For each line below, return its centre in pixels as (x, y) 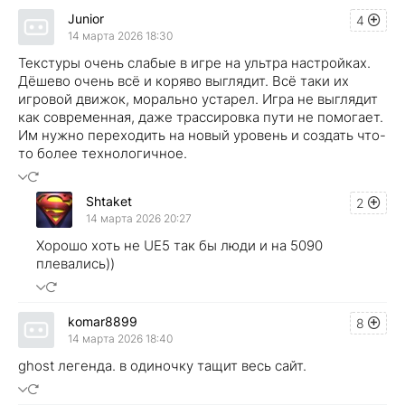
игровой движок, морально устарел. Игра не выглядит (198, 99)
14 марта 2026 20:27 (139, 219)
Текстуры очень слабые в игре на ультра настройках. (194, 62)
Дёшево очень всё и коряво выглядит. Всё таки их (184, 80)
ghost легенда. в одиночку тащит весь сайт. (162, 365)
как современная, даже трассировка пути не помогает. (201, 117)
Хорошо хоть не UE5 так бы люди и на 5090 (179, 245)
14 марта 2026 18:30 (120, 36)
